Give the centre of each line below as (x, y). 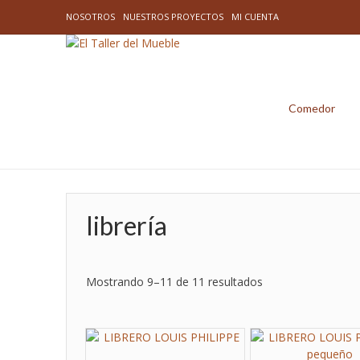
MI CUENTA (255, 17)
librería (127, 225)
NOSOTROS (90, 17)
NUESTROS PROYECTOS (173, 17)
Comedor (312, 108)
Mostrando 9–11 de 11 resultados (174, 281)
